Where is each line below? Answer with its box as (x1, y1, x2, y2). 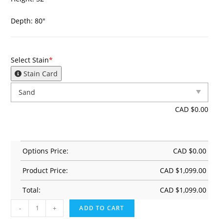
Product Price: (22, 165, 68, 175)
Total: (22, 185, 41, 195)
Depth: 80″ (11, 16, 46, 25)
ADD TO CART (79, 203, 125, 212)
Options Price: (22, 146, 69, 155)
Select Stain (11, 55, 49, 65)
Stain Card (22, 68, 58, 78)
